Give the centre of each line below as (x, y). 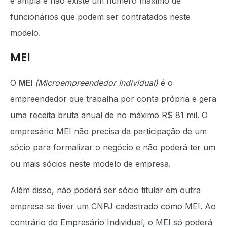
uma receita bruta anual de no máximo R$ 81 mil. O (109, 115)
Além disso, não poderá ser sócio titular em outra (105, 190)
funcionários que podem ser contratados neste (100, 17)
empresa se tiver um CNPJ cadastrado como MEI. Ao (113, 206)
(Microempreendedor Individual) (97, 83)
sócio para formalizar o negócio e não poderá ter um (113, 147)
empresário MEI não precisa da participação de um (108, 131)
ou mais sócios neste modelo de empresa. (92, 164)
